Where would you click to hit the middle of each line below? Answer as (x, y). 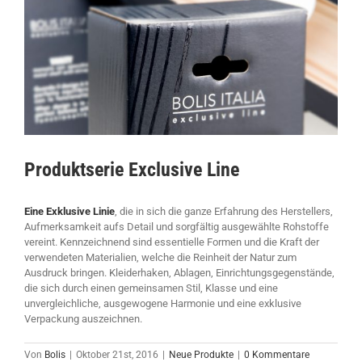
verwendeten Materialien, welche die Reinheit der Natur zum (160, 258)
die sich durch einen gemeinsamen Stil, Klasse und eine (151, 288)
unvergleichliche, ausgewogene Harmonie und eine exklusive (163, 304)
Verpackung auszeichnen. (83, 319)
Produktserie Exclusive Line (132, 170)
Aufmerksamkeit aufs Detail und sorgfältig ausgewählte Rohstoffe (177, 227)
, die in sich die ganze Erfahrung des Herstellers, (224, 212)
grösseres (46, 8)
